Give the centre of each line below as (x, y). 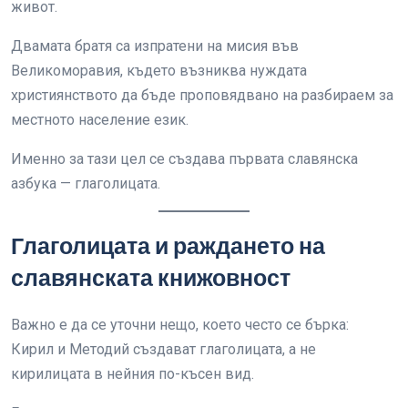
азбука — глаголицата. (86, 184)
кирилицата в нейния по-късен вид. (133, 374)
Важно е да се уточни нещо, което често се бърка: (180, 325)
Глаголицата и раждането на (168, 246)
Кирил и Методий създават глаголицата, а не (163, 349)
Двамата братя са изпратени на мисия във (155, 46)
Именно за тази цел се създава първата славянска (184, 159)
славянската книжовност (151, 278)
